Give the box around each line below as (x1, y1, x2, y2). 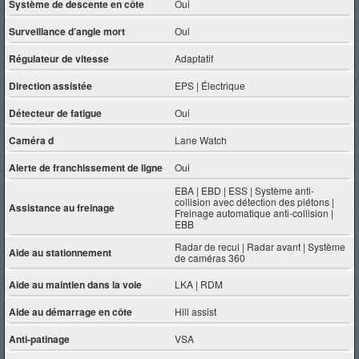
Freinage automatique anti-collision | (175, 206, 334, 220)
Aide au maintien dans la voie (9, 276, 142, 292)
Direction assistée (9, 78, 92, 93)
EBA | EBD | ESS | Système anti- (175, 184, 315, 197)
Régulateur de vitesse (9, 50, 109, 66)
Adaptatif (175, 50, 214, 65)
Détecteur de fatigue (9, 105, 102, 120)
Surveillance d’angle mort (9, 23, 125, 38)
